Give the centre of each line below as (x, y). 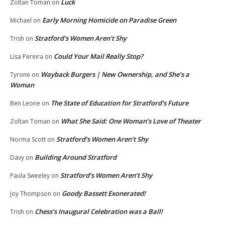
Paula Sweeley (30, 176)
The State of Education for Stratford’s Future (120, 103)
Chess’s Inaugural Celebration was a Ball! (99, 212)
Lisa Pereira (27, 57)
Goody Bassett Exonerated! (104, 194)
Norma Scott (28, 140)
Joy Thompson (31, 194)
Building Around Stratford (76, 157)
